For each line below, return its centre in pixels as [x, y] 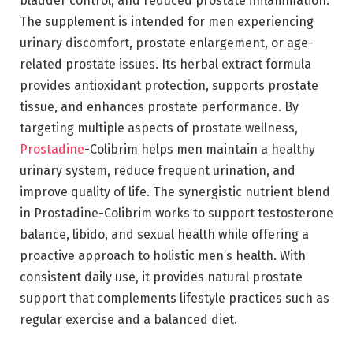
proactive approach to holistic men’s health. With [163, 255]
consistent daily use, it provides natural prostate [161, 277]
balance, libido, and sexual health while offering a [164, 234]
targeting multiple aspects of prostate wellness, [159, 128]
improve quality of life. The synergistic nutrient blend [175, 191]
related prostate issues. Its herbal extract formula [165, 64]
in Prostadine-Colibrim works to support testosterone [176, 213]
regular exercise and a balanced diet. [128, 319]
